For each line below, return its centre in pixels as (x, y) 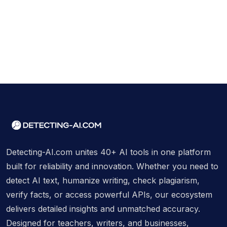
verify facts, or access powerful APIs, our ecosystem (109, 194)
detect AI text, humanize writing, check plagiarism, (103, 180)
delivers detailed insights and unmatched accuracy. (103, 209)
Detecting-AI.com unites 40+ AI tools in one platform (108, 152)
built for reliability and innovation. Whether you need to (112, 166)
